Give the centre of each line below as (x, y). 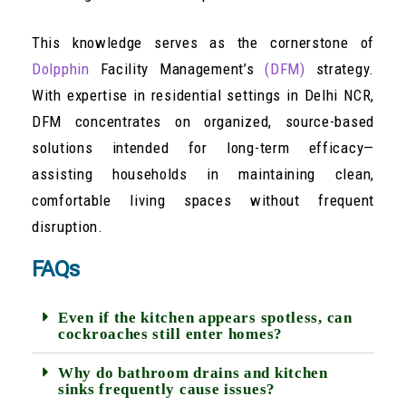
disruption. (68, 227)
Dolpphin (61, 69)
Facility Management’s (177, 69)
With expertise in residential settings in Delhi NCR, (203, 96)
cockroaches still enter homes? (170, 334)
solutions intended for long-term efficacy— (203, 148)
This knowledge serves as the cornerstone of (203, 43)
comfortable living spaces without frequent (203, 201)
